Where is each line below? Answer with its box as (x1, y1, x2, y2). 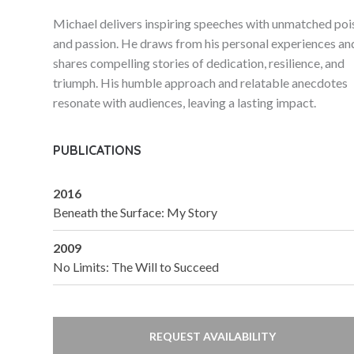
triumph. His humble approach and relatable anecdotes (53, 75, 348, 90)
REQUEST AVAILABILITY (149, 330, 276, 343)
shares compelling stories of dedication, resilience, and (53, 55, 345, 70)
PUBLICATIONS (53, 142, 142, 158)
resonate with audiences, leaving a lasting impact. (53, 95, 317, 110)
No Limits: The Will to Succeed (53, 259, 220, 274)
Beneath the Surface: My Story (53, 205, 218, 220)
